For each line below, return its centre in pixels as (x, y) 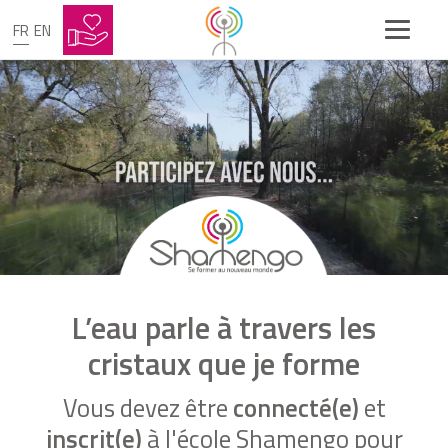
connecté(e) (295, 407)
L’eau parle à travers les (224, 327)
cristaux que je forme (224, 363)
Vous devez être (147, 407)
